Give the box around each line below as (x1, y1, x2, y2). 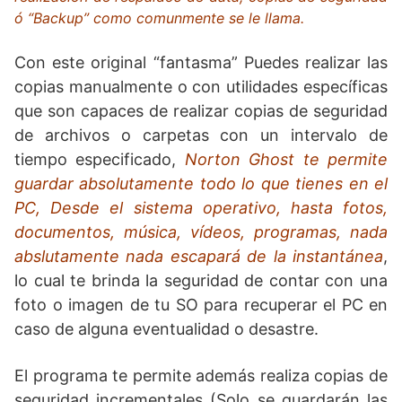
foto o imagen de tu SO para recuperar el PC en (14, 294, 388, 314)
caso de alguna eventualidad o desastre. (14, 319, 319, 338)
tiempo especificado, (14, 149, 185, 169)
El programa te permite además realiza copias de (14, 365, 388, 385)
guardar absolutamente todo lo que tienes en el (14, 173, 388, 193)
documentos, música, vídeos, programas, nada (14, 222, 388, 241)
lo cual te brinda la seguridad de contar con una (14, 270, 388, 290)
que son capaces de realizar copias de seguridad (14, 100, 388, 120)
